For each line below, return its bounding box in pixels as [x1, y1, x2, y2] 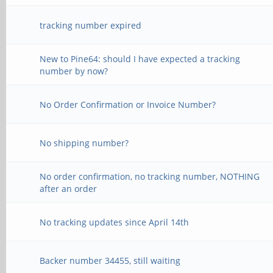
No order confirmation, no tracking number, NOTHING [40, 171, 260, 182]
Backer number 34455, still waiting [40, 255, 181, 266]
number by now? [40, 65, 108, 77]
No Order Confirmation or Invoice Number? [40, 99, 216, 110]
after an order [40, 183, 97, 194]
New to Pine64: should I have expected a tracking [40, 53, 241, 65]
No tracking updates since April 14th [40, 216, 190, 228]
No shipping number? [40, 137, 129, 149]
